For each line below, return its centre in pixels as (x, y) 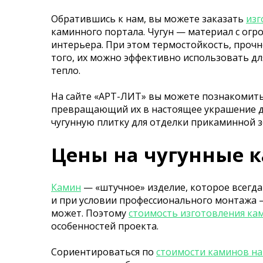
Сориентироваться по (104, 252)
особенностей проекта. (105, 226)
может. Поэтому (90, 213)
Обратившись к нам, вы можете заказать (149, 18)
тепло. (66, 70)
